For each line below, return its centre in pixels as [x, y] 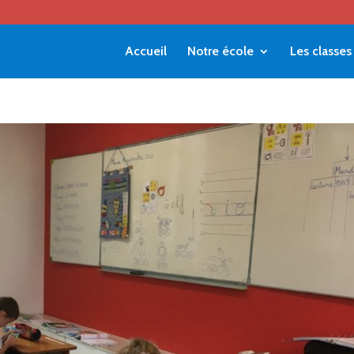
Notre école [220, 51]
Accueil [145, 51]
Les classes [320, 51]
